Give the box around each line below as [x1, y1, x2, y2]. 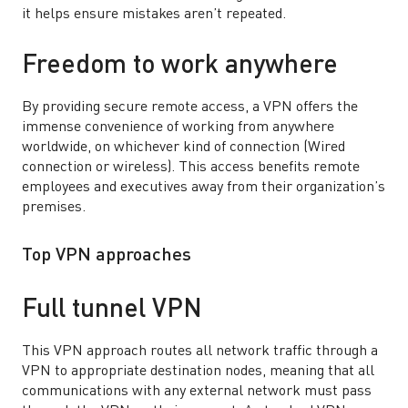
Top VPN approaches [22, 247, 196, 265]
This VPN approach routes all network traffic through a [22, 344, 378, 359]
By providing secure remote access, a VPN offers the [22, 100, 358, 115]
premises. [22, 200, 86, 215]
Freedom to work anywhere [22, 54, 338, 79]
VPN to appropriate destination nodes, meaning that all [22, 364, 374, 379]
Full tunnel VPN [22, 298, 202, 323]
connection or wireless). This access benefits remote [22, 160, 360, 175]
